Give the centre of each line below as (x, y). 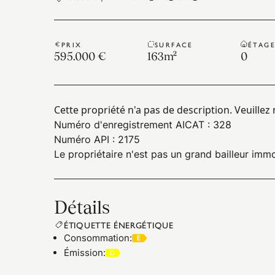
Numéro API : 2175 (97, 139)
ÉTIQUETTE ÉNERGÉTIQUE (119, 225)
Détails (82, 207)
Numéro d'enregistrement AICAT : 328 (143, 125)
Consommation (97, 238)
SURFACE (174, 44)
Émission (83, 253)
